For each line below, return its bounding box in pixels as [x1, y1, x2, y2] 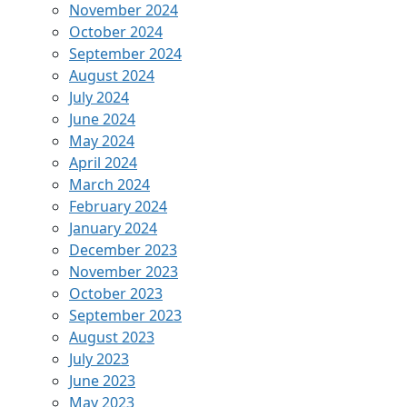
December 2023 [69, 239, 177, 260]
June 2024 [69, 108, 135, 129]
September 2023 [69, 304, 182, 325]
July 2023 [69, 348, 129, 369]
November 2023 [69, 261, 178, 282]
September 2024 [69, 43, 182, 64]
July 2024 [69, 86, 129, 107]
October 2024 [69, 21, 163, 42]
